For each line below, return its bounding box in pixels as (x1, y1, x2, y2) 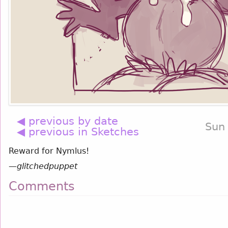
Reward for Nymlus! (9, 146, 89, 156)
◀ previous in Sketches (17, 125, 139, 138)
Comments (9, 179, 75, 194)
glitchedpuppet (17, 161, 77, 171)
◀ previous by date (17, 115, 118, 127)
